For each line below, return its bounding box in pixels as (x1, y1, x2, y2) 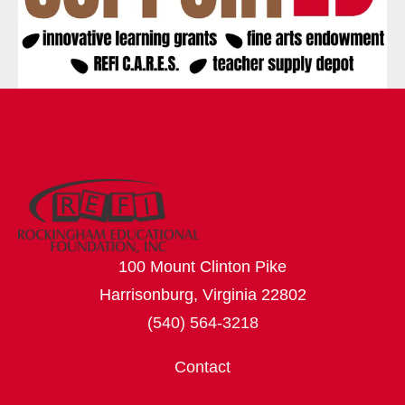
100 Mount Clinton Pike (118, 258, 287, 277)
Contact (174, 358, 231, 377)
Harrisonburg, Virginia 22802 (99, 286, 306, 305)
